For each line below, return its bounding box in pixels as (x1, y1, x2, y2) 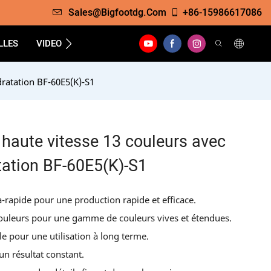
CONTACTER (175, 37, 226, 50)
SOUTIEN (80, 37, 117, 50)
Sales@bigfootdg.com (68, 5, 166, 20)
